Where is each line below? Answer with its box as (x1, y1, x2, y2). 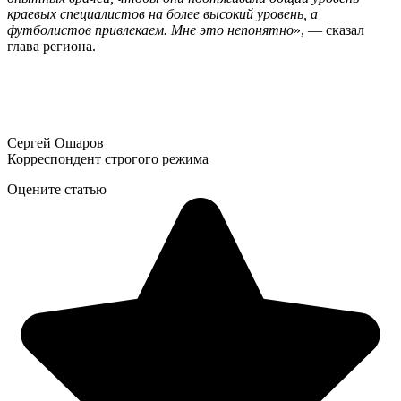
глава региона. (7, 38, 96, 54)
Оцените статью (7, 181, 107, 197)
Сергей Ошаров (7, 134, 104, 150)
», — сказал (294, 21, 364, 38)
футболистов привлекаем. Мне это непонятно (7, 21, 294, 38)
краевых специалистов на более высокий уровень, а (7, 5, 318, 21)
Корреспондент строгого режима (7, 150, 209, 166)
